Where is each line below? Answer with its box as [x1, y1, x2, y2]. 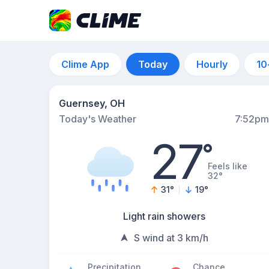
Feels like [207, 161, 247, 171]
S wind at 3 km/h [134, 232, 208, 244]
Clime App [61, 58, 109, 70]
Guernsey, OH [59, 97, 125, 109]
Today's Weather [59, 113, 136, 125]
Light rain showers [122, 210, 205, 222]
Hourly [196, 58, 228, 70]
